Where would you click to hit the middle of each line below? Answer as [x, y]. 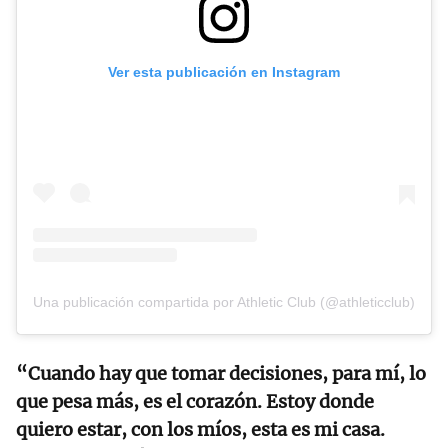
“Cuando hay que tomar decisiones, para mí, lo [221, 373]
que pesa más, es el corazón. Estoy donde [195, 401]
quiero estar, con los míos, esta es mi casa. [200, 429]
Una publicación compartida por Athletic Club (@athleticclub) [224, 301]
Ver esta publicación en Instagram [224, 71]
